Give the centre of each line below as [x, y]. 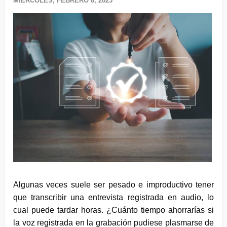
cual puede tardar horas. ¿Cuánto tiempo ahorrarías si [113, 210]
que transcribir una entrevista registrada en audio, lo [113, 197]
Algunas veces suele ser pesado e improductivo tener [113, 184]
